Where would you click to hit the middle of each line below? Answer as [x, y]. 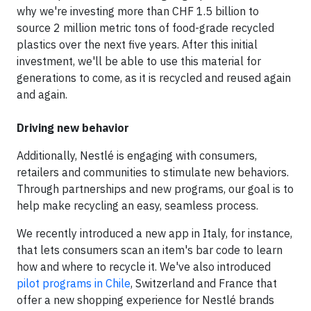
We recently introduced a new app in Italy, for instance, [154, 233]
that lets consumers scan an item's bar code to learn [150, 250]
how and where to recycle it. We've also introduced [144, 267]
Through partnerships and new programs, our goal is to [155, 189]
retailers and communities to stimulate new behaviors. [153, 172]
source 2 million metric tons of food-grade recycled [145, 28]
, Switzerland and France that [204, 283]
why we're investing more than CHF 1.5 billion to [138, 11]
